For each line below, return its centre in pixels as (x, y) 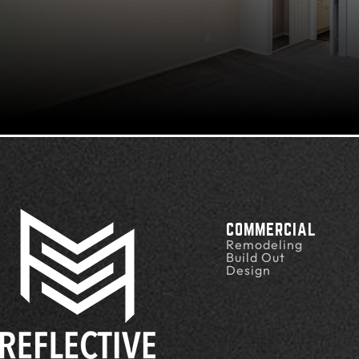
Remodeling (265, 244)
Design (249, 270)
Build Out (256, 257)
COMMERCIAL (272, 229)
